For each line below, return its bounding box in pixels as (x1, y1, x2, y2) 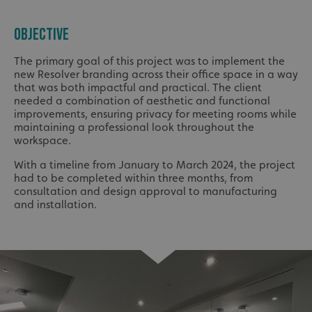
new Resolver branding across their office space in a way (14, 68, 298, 81)
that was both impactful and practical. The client (14, 81, 262, 95)
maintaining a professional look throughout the (14, 120, 254, 134)
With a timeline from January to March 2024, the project (14, 158, 295, 172)
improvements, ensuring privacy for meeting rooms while (14, 107, 297, 121)
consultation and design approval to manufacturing (14, 185, 277, 198)
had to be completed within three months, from (14, 171, 253, 185)
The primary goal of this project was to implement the (14, 54, 285, 68)
